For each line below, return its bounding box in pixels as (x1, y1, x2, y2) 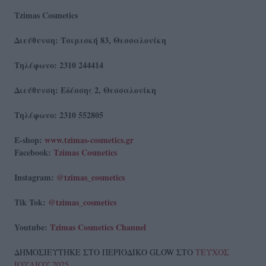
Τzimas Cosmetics (53, 145, 117, 159)
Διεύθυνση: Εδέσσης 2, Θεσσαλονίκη (14, 83, 156, 96)
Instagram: (14, 170, 56, 183)
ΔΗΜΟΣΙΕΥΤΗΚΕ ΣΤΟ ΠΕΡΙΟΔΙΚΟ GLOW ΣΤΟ (14, 246, 195, 258)
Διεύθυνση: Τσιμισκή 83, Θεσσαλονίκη (14, 33, 166, 46)
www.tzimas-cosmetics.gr (45, 133, 134, 146)
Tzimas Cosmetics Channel (50, 220, 146, 233)
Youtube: (14, 220, 50, 233)
